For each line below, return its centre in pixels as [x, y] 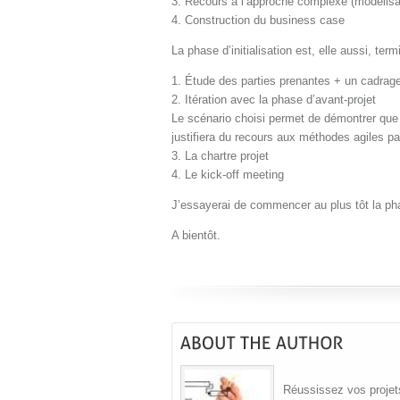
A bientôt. [196, 236]
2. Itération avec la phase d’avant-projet [274, 100]
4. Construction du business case [258, 21]
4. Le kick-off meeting [228, 175]
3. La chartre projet [220, 156]
